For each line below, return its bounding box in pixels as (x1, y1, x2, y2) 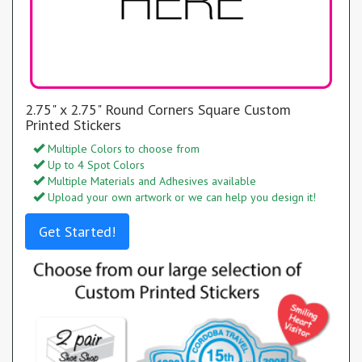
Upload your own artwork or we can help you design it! (44, 189, 316, 204)
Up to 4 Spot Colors (44, 157, 145, 172)
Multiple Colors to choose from (44, 141, 200, 156)
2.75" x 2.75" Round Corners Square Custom (25, 99, 291, 119)
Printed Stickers (25, 115, 121, 134)
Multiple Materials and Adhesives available (44, 173, 256, 188)
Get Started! (39, 221, 116, 241)
